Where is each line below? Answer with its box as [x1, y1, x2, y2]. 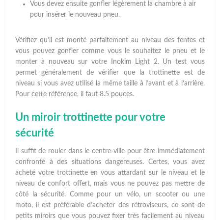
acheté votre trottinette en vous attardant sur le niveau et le [15, 169, 205, 177]
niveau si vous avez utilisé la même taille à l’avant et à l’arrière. [15, 80, 205, 87]
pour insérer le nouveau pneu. [30, 11, 120, 19]
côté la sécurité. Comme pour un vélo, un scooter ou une [15, 191, 205, 198]
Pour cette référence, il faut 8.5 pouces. [15, 91, 135, 98]
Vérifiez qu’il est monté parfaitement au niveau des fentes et [15, 37, 205, 44]
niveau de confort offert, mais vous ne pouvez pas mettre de [15, 180, 205, 188]
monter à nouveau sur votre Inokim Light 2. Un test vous [15, 58, 205, 66]
